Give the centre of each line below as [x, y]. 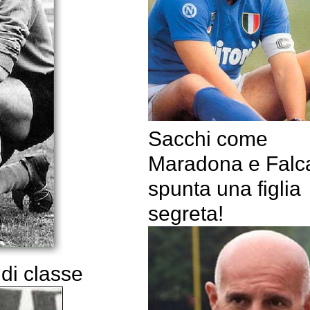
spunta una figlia [224, 188]
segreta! [185, 213]
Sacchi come [208, 138]
